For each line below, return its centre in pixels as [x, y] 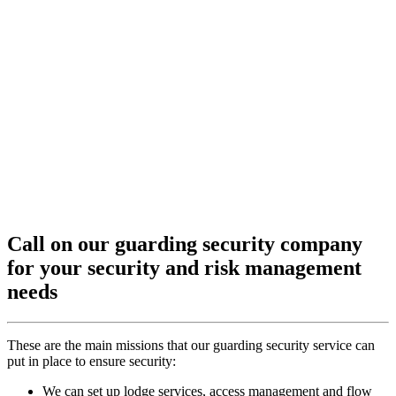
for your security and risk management [184, 268]
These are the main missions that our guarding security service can [191, 346]
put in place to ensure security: [91, 362]
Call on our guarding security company [185, 244]
